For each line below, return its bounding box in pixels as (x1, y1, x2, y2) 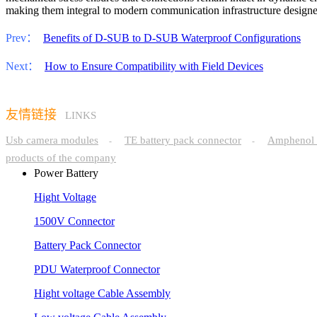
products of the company (6, 151, 116, 163)
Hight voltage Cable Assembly (34, 287, 171, 299)
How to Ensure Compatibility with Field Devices (45, 59, 263, 72)
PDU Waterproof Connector (34, 263, 160, 275)
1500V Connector (34, 214, 115, 227)
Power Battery (34, 166, 98, 179)
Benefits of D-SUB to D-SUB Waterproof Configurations (43, 31, 301, 44)
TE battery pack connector (125, 134, 241, 146)
